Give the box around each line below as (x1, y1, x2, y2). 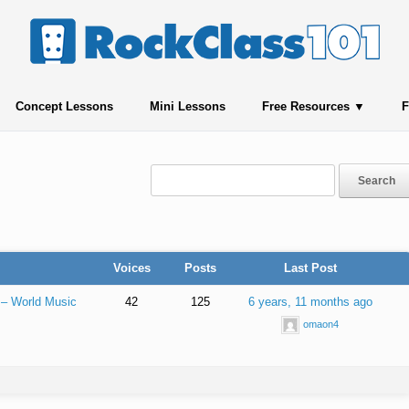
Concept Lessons (15, 100, 113, 113)
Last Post (283, 261, 337, 275)
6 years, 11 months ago (247, 295, 372, 309)
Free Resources (261, 100, 350, 113)
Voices (112, 261, 151, 275)
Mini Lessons (149, 100, 225, 113)
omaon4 (303, 318, 340, 330)
